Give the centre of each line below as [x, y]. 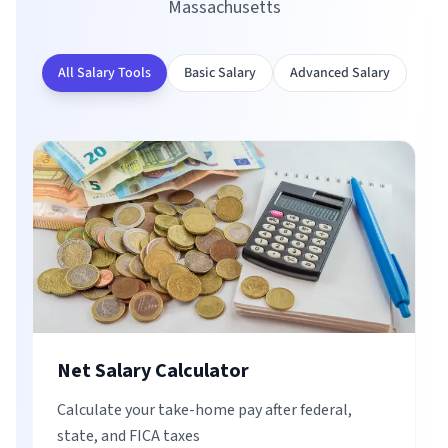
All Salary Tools [104, 73]
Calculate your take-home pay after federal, [204, 410]
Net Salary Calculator [153, 371]
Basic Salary [219, 73]
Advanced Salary [339, 73]
